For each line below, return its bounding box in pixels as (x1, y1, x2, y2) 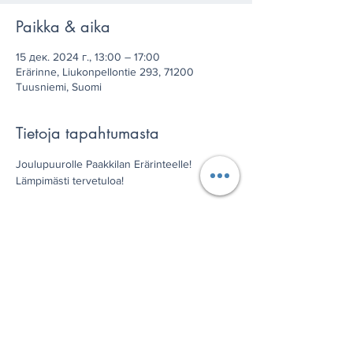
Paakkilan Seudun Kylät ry (16, 207, 140, 220)
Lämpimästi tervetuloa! (16, 174, 124, 187)
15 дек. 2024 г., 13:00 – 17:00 (16, 50, 160, 63)
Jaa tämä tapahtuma (16, 292, 158, 312)
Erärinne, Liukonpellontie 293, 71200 (16, 65, 194, 78)
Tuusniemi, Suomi (16, 80, 102, 93)
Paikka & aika (16, 17, 110, 37)
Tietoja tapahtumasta (16, 123, 159, 143)
